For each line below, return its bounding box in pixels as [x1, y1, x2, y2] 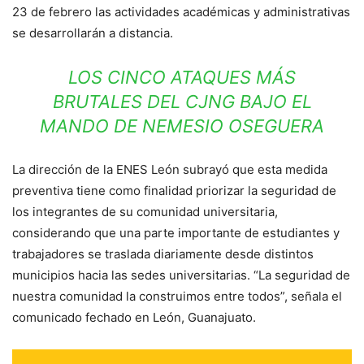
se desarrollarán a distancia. [12, 24, 173, 41]
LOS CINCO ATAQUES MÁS [68, 66, 296, 88]
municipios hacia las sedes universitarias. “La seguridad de [12, 266, 350, 283]
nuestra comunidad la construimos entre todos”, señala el [12, 288, 342, 304]
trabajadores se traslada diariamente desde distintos [12, 245, 314, 262]
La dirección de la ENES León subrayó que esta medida [12, 161, 327, 177]
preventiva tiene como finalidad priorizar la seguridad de [12, 182, 336, 198]
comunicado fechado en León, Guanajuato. [12, 309, 256, 325]
